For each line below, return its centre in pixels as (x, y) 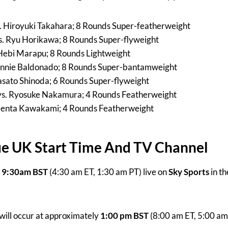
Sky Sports (189, 172)
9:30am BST (25, 172)
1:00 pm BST (124, 215)
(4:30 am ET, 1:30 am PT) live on (109, 172)
